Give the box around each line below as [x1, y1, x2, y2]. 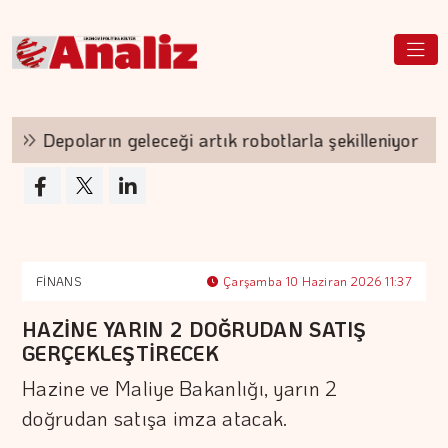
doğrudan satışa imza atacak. [22, 405, 288, 431]
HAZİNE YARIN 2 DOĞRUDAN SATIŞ [22, 316, 367, 342]
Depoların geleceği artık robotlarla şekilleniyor [13, 128, 401, 152]
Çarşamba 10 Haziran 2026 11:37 [219, 273, 412, 289]
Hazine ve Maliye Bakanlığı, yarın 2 [22, 375, 338, 401]
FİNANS [36, 273, 81, 289]
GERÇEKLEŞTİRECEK [22, 340, 219, 366]
